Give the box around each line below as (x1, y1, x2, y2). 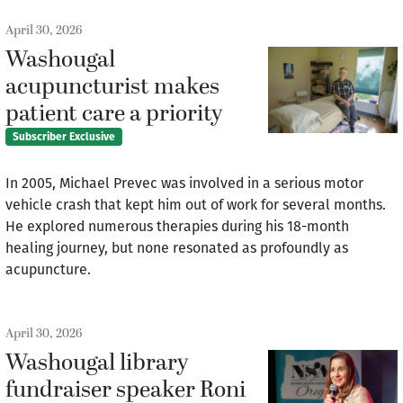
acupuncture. (5, 261, 91, 279)
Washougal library (5, 346, 189, 381)
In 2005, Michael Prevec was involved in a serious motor (5, 175, 363, 193)
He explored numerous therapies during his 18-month (5, 218, 349, 236)
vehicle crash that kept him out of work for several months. (5, 196, 386, 214)
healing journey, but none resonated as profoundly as (5, 239, 348, 257)
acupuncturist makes (5, 70, 219, 105)
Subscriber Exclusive (12, 130, 115, 144)
